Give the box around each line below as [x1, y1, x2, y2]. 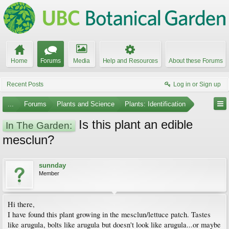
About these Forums [169, 57, 223, 64]
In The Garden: [6, 120, 72, 131]
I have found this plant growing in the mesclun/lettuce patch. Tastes [8, 210, 211, 219]
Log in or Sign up [173, 81, 221, 88]
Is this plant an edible [75, 118, 193, 131]
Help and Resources [102, 57, 158, 64]
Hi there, [8, 199, 35, 209]
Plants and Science [57, 100, 114, 108]
